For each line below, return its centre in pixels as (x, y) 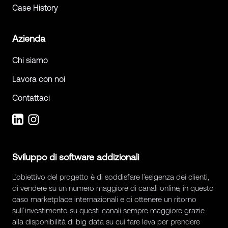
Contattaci (31, 98)
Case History (35, 8)
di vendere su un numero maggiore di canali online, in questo (113, 188)
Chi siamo (30, 60)
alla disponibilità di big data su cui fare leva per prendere (106, 222)
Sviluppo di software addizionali (76, 157)
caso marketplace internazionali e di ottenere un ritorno (104, 199)
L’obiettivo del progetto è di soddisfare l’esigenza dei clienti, (111, 177)
